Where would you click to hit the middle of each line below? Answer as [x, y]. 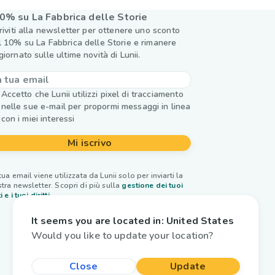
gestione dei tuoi [152, 185]
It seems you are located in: [97, 221]
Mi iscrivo [90, 143]
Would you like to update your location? [122, 235]
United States [200, 221]
